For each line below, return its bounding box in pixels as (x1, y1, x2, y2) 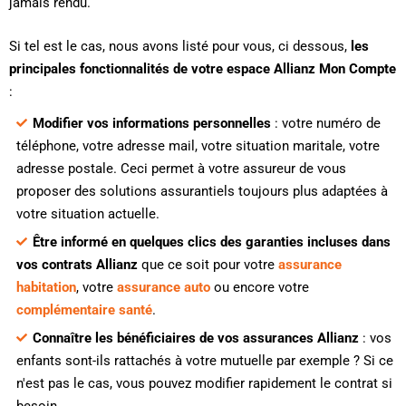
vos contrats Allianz (15, 256, 138, 274)
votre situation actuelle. (15, 206, 159, 223)
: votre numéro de (270, 115, 381, 132)
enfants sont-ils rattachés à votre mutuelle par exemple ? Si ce (15, 353, 393, 370)
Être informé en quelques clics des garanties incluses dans (32, 234, 391, 251)
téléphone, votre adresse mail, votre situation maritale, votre (15, 138, 380, 155)
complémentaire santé (15, 302, 152, 319)
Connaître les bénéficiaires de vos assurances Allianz (32, 330, 359, 347)
